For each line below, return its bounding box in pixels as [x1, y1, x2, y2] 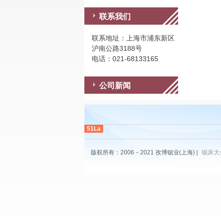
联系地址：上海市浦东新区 [91, 34, 175, 42]
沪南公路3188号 [91, 44, 142, 52]
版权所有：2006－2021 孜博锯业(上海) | [90, 149, 199, 156]
